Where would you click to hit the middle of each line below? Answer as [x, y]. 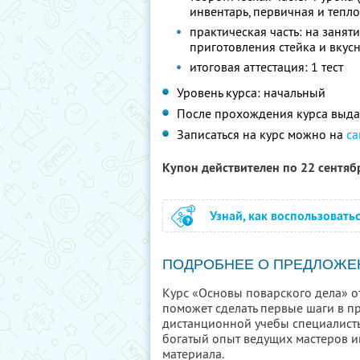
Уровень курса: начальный [251, 92]
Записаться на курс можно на [262, 134]
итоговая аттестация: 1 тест [266, 67]
